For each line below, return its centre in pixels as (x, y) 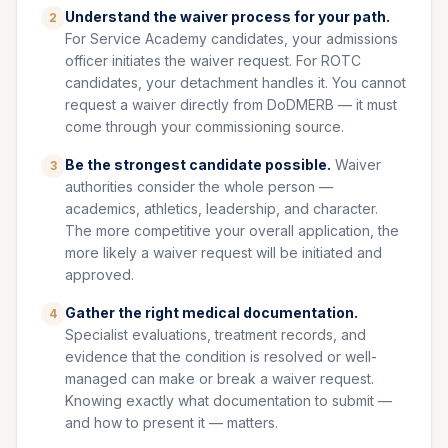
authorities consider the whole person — (199, 186)
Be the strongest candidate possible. (198, 164)
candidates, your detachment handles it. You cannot (235, 82)
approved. (99, 274)
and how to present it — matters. (171, 422)
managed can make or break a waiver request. (219, 378)
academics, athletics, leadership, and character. (221, 208)
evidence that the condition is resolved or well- (221, 356)
